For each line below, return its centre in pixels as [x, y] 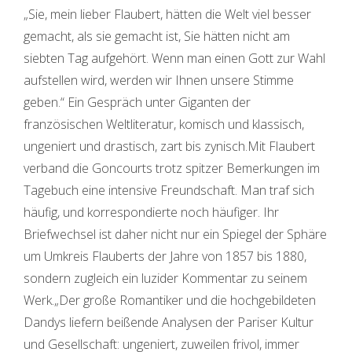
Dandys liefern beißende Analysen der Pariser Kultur [169, 322]
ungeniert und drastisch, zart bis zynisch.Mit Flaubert [169, 146]
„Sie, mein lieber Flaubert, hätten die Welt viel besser [167, 14]
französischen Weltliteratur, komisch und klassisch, [164, 124]
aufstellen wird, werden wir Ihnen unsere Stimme [159, 80]
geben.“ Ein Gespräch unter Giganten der [137, 102]
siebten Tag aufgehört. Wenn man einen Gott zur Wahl [174, 58]
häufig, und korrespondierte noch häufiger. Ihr [151, 212]
